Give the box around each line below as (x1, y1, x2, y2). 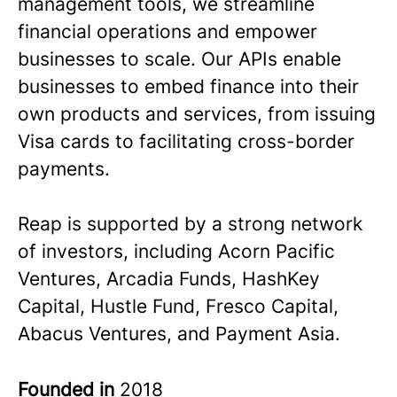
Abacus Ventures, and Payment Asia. (18, 323, 340, 345)
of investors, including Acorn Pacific (18, 240, 335, 262)
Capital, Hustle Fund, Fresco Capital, (18, 295, 339, 317)
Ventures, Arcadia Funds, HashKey (18, 268, 320, 290)
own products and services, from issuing (18, 103, 376, 125)
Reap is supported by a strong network (18, 213, 362, 235)
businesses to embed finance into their (18, 75, 359, 97)
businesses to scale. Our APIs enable (18, 48, 341, 70)
